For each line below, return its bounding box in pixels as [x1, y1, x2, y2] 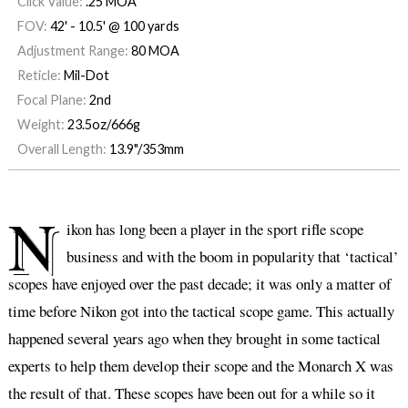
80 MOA [130, 43, 179, 58]
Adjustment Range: [16, 43, 128, 58]
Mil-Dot [63, 67, 109, 83]
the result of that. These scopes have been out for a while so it [7, 382, 375, 404]
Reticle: [16, 67, 61, 83]
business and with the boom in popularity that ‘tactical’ [66, 246, 399, 268]
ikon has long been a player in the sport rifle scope [66, 219, 363, 240]
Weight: [16, 117, 65, 132]
